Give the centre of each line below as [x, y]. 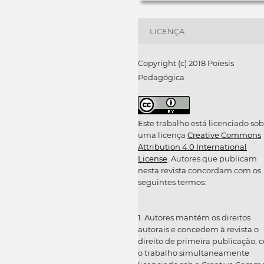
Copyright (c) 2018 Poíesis [186, 63]
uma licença [163, 135]
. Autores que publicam [212, 158]
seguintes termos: [172, 182]
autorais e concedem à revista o [198, 229]
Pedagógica [161, 77]
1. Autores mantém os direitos [194, 217]
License [153, 158]
